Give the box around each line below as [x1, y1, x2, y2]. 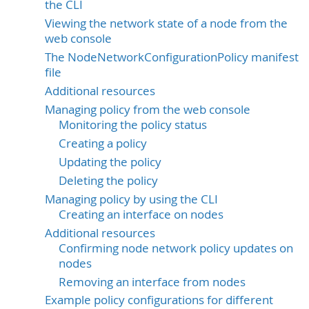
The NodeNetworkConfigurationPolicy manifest [45, 49, 299, 65]
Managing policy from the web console [45, 101, 250, 117]
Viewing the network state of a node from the [45, 15, 288, 31]
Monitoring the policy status [59, 117, 207, 132]
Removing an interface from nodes [59, 274, 246, 290]
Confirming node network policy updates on [59, 240, 293, 256]
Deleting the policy [59, 172, 158, 188]
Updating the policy [59, 154, 161, 170]
